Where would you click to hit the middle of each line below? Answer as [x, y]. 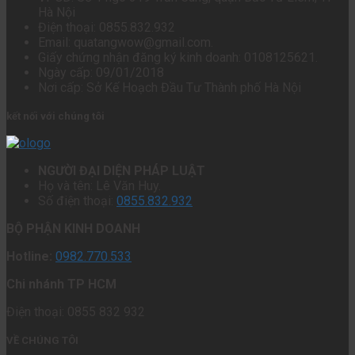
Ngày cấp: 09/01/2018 [101, 73]
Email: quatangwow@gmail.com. [126, 43]
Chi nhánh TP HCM [61, 284]
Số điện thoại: [77, 201]
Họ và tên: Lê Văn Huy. [99, 186]
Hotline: [29, 257]
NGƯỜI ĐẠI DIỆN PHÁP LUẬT [122, 171]
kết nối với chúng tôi [55, 116]
